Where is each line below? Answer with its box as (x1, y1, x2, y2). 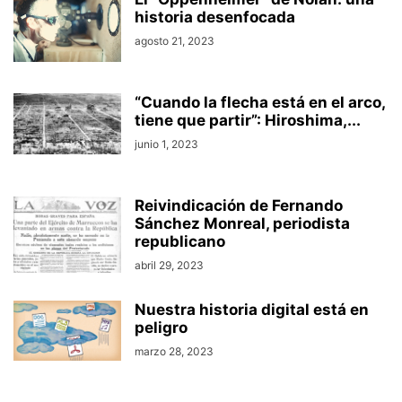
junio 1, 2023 (135, 137, 198, 151)
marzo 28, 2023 (135, 345, 214, 358)
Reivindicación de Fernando (135, 197, 343, 214)
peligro (135, 319, 188, 336)
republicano (135, 232, 225, 250)
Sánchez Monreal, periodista (135, 214, 350, 232)
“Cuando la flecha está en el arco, (135, 93, 385, 111)
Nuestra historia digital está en (135, 301, 369, 319)
